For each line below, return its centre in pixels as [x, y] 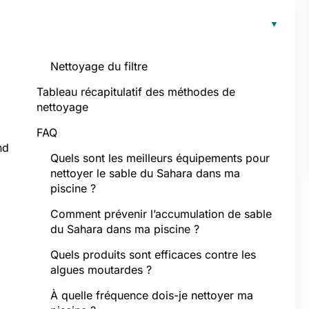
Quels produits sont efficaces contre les [153, 255]
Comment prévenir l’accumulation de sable [161, 214]
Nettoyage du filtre [99, 66]
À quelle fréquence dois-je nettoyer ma [152, 295]
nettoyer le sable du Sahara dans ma [145, 173]
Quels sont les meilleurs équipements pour [160, 158]
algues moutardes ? [101, 270]
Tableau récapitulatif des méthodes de [136, 92]
